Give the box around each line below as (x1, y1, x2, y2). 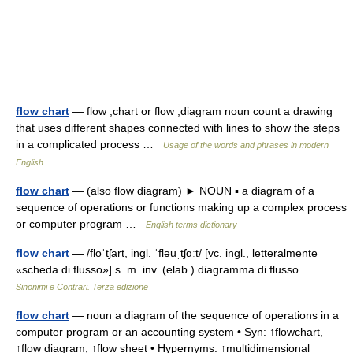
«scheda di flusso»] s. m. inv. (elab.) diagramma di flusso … (16, 263, 319, 276)
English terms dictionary (146, 220, 237, 229)
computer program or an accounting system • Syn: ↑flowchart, (16, 325, 323, 338)
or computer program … (16, 217, 146, 230)
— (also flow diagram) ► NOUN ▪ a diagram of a (69, 184, 314, 197)
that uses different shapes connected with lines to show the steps (16, 121, 340, 134)
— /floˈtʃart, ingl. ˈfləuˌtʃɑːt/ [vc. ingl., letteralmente (69, 247, 318, 259)
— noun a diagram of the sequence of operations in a (69, 309, 339, 321)
